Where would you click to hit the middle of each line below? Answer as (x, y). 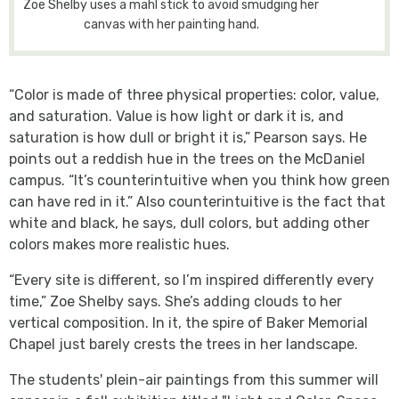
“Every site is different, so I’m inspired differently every (191, 280)
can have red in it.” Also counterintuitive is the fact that (197, 201)
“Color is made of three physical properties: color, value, (194, 94)
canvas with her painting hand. (171, 24)
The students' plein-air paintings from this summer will (194, 379)
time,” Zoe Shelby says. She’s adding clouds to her (175, 301)
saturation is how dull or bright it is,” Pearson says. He (188, 137)
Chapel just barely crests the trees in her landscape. (183, 344)
